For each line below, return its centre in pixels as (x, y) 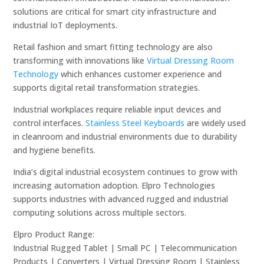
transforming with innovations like (80, 60)
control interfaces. (49, 123)
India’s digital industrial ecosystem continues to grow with (126, 171)
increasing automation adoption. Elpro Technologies (114, 185)
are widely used (215, 123)
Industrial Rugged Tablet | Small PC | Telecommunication (125, 247)
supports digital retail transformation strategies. (107, 87)
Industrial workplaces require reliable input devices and (117, 109)
